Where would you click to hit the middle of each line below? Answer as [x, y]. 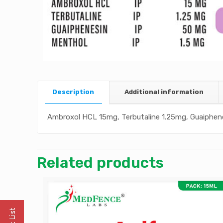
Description [73, 92]
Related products [101, 163]
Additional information [164, 92]
